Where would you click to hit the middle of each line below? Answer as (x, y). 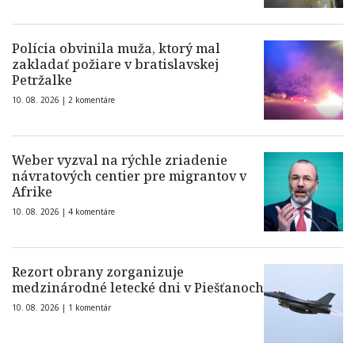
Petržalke (42, 80)
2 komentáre (92, 100)
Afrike (32, 192)
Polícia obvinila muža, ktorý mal (116, 49)
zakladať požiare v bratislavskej (115, 65)
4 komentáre (92, 212)
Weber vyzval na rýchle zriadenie (120, 160)
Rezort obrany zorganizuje (98, 272)
